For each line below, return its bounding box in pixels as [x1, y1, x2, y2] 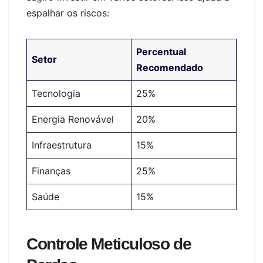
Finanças [32, 165, 70, 177]
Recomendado [136, 62, 203, 74]
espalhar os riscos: [26, 7, 109, 19]
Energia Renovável [32, 113, 114, 126]
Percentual [136, 46, 186, 58]
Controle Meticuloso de [26, 235, 191, 254]
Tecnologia [32, 87, 80, 100]
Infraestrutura [32, 139, 92, 151]
